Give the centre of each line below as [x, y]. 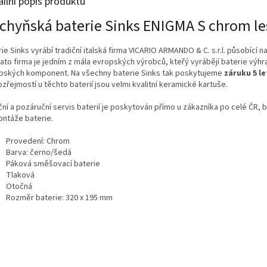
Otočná [19, 186]
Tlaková [20, 175]
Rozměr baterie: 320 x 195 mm [59, 198]
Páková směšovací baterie [53, 164]
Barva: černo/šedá [39, 152]
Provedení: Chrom [38, 141]
